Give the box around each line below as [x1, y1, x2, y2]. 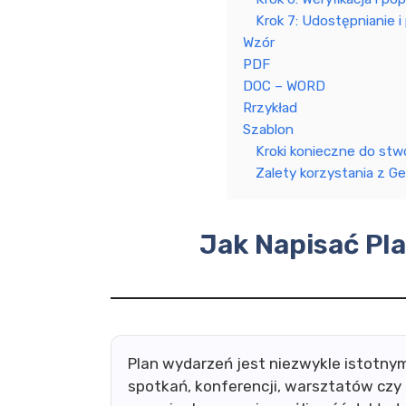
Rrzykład [242, 100, 297, 116]
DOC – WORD [242, 78, 325, 94]
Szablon [242, 121, 294, 138]
